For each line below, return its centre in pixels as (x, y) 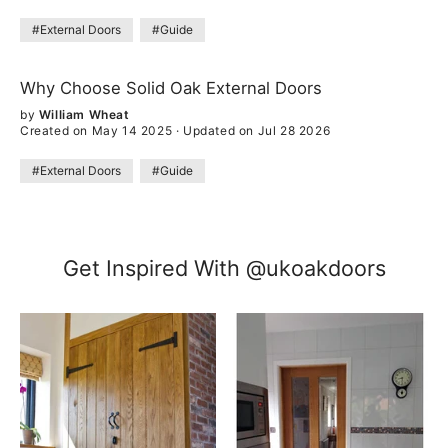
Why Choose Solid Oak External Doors (171, 87)
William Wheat (84, 114)
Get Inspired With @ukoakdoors (224, 267)
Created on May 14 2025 (98, 130)
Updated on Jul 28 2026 (257, 130)
